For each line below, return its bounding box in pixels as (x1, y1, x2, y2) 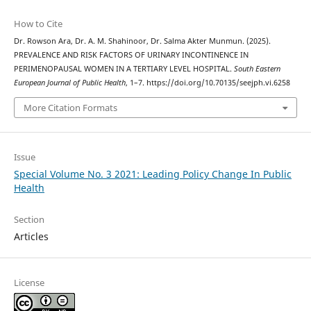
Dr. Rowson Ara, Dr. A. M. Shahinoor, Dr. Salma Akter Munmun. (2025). (13, 36, 271, 47)
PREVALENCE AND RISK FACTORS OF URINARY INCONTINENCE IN (13, 50, 249, 60)
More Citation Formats (23, 101, 117, 114)
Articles (13, 229, 49, 243)
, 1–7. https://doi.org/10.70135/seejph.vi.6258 (125, 78, 290, 88)
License (13, 276, 44, 289)
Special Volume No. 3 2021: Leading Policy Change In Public (13, 167, 292, 180)
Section (13, 212, 44, 226)
